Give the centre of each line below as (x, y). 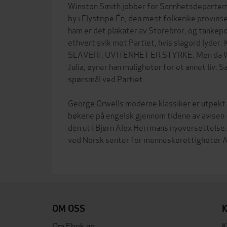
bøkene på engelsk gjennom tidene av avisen (147, 115)
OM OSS (69, 209)
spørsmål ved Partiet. (106, 78)
